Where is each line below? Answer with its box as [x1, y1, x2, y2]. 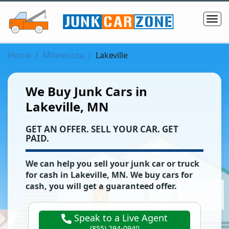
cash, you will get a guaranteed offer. [26, 180, 177, 192]
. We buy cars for [126, 169, 193, 181]
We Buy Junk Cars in [26, 83, 147, 100]
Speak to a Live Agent [72, 212, 168, 224]
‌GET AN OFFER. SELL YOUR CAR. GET [26, 123, 178, 135]
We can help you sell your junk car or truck [26, 158, 199, 170]
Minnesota [42, 50, 84, 61]
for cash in [26, 169, 71, 181]
